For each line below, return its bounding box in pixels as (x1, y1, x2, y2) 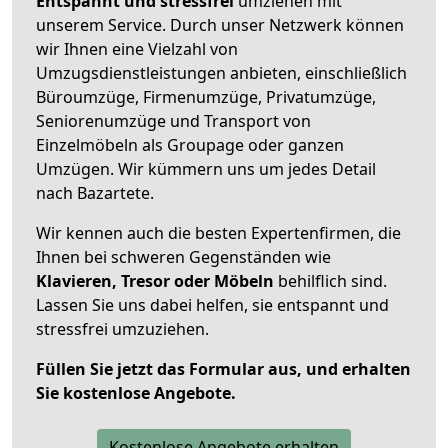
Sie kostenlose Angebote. (36, 381, 236, 404)
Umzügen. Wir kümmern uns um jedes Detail (36, 157, 376, 180)
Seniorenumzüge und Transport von (36, 109, 311, 132)
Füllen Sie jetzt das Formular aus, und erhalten (36, 357, 411, 380)
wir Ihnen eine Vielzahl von (36, 37, 238, 60)
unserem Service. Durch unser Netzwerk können (36, 13, 404, 36)
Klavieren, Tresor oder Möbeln (36, 269, 274, 292)
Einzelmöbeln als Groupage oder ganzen (36, 133, 344, 156)
